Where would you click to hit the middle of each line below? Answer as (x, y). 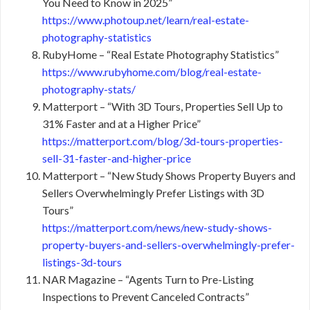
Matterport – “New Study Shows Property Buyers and (169, 176)
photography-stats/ (89, 89)
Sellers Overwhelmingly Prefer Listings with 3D (153, 193)
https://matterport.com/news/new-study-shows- (157, 228)
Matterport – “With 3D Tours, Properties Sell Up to (163, 107)
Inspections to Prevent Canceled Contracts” (146, 297)
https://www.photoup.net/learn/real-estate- (146, 20)
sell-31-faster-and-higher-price (117, 158)
